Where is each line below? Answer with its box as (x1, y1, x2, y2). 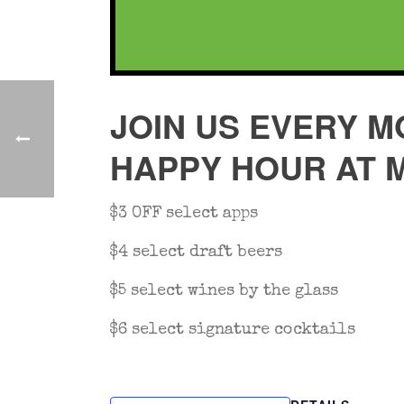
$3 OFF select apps (110, 205, 258, 222)
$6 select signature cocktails (110, 321, 355, 338)
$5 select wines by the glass (110, 282, 338, 299)
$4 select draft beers (110, 243, 282, 261)
